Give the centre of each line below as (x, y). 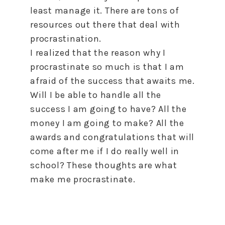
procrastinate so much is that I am (107, 67)
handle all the (129, 95)
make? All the (153, 123)
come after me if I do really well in (105, 151)
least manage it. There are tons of (105, 10)
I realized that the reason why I (98, 52)
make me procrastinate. (83, 179)
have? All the (157, 109)
